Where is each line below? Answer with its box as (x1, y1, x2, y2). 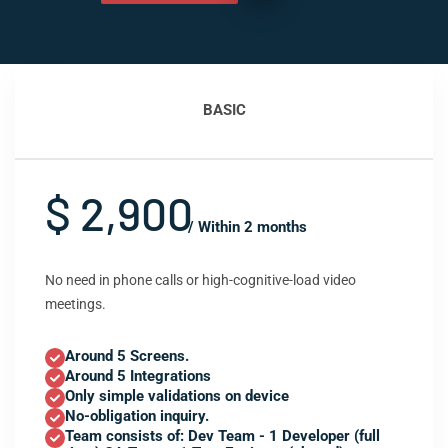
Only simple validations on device (65, 387, 289, 405)
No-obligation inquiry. (65, 407, 209, 425)
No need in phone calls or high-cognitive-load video (45, 272, 356, 288)
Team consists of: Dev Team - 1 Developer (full (65, 427, 380, 445)
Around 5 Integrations (65, 367, 211, 385)
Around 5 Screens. (65, 347, 189, 365)
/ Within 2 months (188, 218, 307, 236)
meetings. (45, 296, 106, 312)
